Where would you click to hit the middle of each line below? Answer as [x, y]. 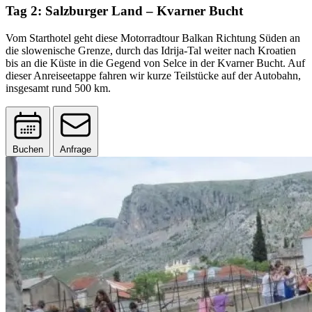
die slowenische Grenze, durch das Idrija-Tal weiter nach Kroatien [151, 51]
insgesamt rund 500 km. [58, 88]
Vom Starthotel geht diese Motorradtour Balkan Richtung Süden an [153, 38]
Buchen [28, 150]
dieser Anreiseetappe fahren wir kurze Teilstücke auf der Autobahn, [153, 76]
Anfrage [76, 150]
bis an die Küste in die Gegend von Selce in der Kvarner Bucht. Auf [155, 63]
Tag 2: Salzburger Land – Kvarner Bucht [124, 11]
